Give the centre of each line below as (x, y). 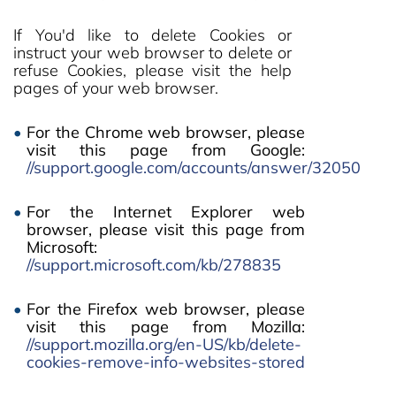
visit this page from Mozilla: (166, 327)
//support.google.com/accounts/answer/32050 (194, 168)
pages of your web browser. (116, 88)
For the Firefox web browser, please (166, 309)
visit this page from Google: (166, 150)
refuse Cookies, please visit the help (152, 70)
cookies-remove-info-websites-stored (166, 362)
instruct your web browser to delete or (152, 53)
